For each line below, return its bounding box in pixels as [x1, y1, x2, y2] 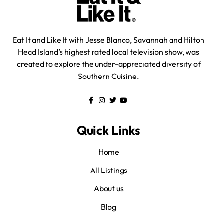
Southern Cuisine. [78, 71, 139, 81]
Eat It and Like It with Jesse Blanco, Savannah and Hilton [13, 35, 204, 45]
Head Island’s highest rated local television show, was [18, 47, 199, 57]
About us [93, 184, 124, 194]
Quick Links [77, 123, 140, 139]
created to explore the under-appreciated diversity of [16, 59, 201, 69]
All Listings [90, 165, 127, 175]
